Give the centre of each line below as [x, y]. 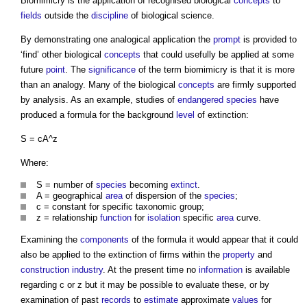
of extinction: [222, 115]
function [116, 218]
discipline [110, 16]
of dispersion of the [163, 196]
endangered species [217, 100]
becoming [149, 185]
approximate [205, 300]
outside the [66, 16]
